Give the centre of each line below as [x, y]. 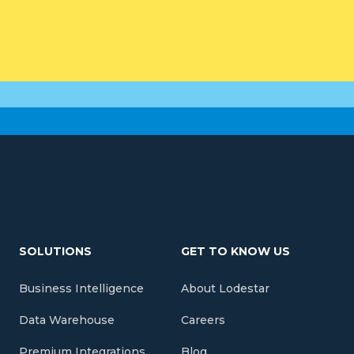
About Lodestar [225, 288]
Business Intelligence [81, 288]
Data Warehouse [66, 320]
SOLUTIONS [55, 251]
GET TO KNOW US [235, 251]
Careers [203, 320]
